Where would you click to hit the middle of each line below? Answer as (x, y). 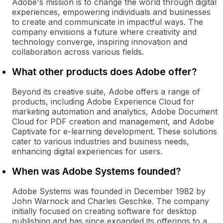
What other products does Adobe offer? (104, 72)
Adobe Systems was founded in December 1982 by (109, 191)
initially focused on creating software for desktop (104, 211)
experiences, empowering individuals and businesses (111, 12)
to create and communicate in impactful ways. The (108, 22)
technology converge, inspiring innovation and (100, 42)
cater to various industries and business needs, (101, 141)
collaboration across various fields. (78, 52)
